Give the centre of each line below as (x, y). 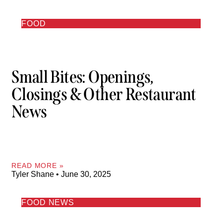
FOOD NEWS (48, 202)
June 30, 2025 (85, 174)
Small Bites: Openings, (83, 77)
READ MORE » (38, 165)
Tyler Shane (34, 174)
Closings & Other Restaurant (104, 94)
